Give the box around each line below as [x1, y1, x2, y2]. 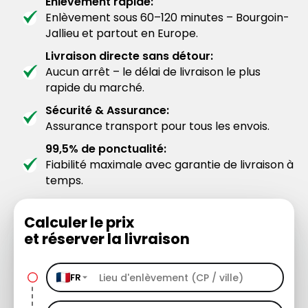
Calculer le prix [24, 212, 134, 232]
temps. [45, 173, 83, 188]
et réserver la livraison [24, 229, 190, 249]
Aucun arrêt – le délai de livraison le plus [45, 64, 261, 80]
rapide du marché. [45, 80, 144, 96]
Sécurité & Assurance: [45, 102, 169, 118]
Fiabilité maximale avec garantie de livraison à [45, 157, 294, 173]
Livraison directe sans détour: [45, 48, 213, 64]
